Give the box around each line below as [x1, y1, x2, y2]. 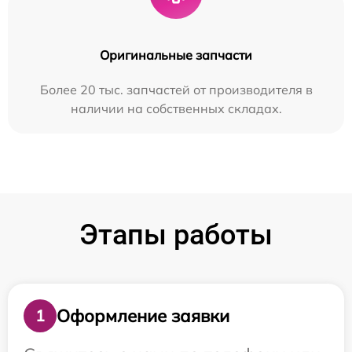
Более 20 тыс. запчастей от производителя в [39, 82, 313, 98]
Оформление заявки [57, 304, 229, 327]
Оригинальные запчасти [100, 47, 252, 64]
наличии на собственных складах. [70, 101, 282, 117]
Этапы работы [79, 218, 273, 252]
